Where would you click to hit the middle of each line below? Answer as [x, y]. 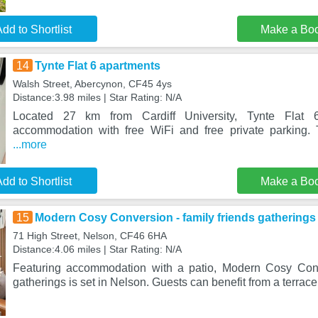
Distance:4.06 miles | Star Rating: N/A [97, 249]
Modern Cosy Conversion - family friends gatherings [175, 218]
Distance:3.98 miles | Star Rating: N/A [97, 97]
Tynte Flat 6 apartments [97, 66]
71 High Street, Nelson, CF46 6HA [89, 236]
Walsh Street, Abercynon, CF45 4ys [92, 84]
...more [29, 144]
